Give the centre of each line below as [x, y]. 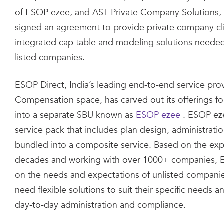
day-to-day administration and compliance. [100, 205]
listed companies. [50, 58]
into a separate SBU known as [75, 115]
